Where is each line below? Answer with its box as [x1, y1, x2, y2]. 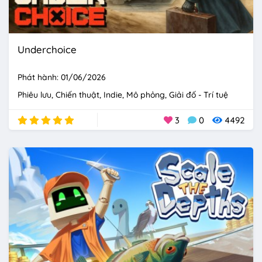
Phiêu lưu [18, 89, 51, 101]
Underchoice [18, 43, 77, 56]
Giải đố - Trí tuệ [169, 89, 228, 101]
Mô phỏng [126, 89, 165, 101]
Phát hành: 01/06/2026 [18, 72, 106, 83]
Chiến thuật [56, 89, 99, 101]
